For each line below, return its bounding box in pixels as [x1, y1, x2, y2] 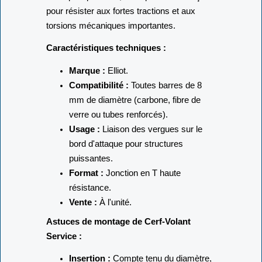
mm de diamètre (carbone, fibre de [68, 113, 201, 123]
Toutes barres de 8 [128, 98, 202, 109]
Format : [68, 186, 104, 196]
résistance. [68, 201, 111, 211]
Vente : [68, 215, 97, 226]
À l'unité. [96, 215, 132, 226]
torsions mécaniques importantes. [46, 39, 175, 49]
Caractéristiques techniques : [46, 61, 166, 72]
